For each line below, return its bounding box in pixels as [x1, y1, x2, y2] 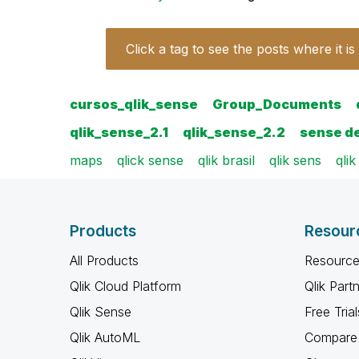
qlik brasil [198, 152, 255, 168]
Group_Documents [212, 96, 341, 112]
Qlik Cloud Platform [70, 278, 181, 294]
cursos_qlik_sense [70, 96, 198, 112]
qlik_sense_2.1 [70, 124, 168, 140]
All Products [70, 252, 139, 268]
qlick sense [117, 152, 184, 168]
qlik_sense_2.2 [183, 124, 285, 140]
